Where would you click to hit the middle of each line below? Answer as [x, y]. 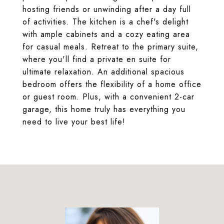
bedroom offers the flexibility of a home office [112, 84]
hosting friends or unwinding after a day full [107, 9]
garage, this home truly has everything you [104, 109]
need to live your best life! [74, 122]
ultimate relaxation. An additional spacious [103, 72]
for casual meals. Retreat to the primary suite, [110, 47]
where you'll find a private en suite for [97, 59]
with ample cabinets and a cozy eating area [106, 34]
